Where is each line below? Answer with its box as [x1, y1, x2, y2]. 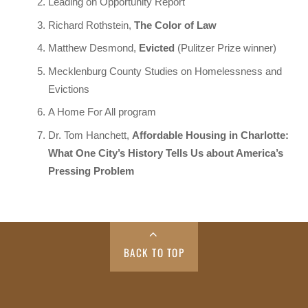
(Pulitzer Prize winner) [177, 42, 277, 54]
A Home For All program [48, 106, 157, 118]
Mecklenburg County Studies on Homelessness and [48, 65, 283, 77]
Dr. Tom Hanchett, [48, 129, 133, 142]
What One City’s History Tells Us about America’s [48, 147, 284, 159]
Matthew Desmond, [48, 42, 137, 54]
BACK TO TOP [123, 245, 185, 261]
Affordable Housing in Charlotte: [132, 129, 289, 142]
